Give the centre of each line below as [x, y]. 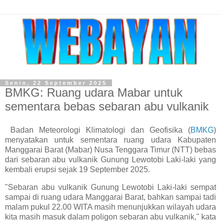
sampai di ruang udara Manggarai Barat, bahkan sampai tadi [110, 197]
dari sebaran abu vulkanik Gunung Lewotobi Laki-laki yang [110, 159]
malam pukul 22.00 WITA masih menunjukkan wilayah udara [110, 207]
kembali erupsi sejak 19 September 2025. [77, 169]
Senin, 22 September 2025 [56, 83]
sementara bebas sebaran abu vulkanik [107, 106]
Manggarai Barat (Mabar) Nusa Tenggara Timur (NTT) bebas [110, 149]
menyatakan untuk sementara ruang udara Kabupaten [110, 140]
